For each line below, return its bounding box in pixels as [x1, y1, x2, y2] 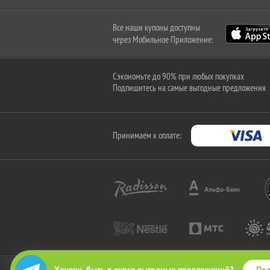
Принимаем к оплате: [113, 130, 181, 141]
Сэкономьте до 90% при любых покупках [113, 71, 244, 82]
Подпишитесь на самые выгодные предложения [113, 82, 266, 93]
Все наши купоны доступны [113, 22, 200, 33]
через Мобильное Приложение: [113, 34, 213, 45]
